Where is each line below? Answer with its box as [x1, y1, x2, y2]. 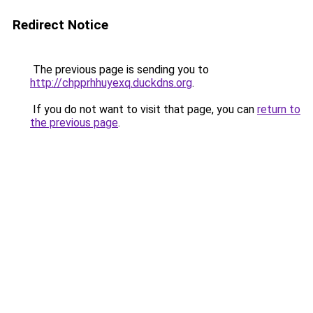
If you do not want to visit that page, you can [30, 103, 257, 116]
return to [257, 103, 300, 116]
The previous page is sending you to [30, 63, 209, 76]
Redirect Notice [13, 17, 108, 33]
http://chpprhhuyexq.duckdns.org [30, 76, 192, 89]
